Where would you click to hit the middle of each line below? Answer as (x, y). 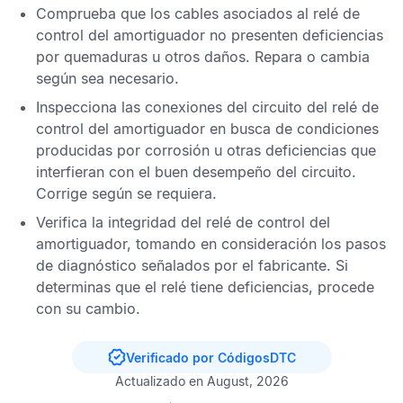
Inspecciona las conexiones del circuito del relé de (207, 107)
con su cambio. (88, 309)
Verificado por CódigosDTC (210, 357)
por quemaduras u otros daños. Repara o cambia (203, 57)
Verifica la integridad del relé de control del (183, 222)
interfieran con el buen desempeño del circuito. (196, 172)
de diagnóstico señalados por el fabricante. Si (192, 265)
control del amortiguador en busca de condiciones (207, 129)
